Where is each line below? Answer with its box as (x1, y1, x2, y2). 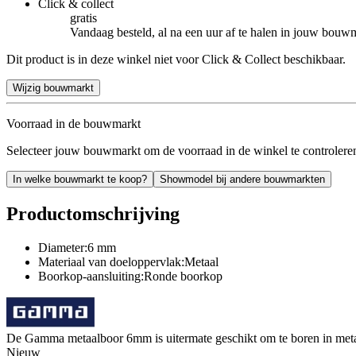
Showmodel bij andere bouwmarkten (160, 172, 325, 185)
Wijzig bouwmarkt (13, 81, 94, 94)
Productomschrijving (6, 203, 180, 224)
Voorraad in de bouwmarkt (6, 116, 141, 130)
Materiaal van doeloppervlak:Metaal (38, 254, 219, 269)
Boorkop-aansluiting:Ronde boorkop (38, 269, 222, 283)
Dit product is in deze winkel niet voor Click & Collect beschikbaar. (6, 52, 346, 66)
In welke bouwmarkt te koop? (13, 172, 147, 185)
